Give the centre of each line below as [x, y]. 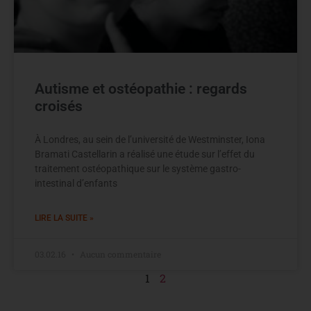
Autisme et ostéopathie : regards [141, 89]
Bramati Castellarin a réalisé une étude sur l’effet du [145, 154]
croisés [59, 107]
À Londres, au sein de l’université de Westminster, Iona [150, 140]
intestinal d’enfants [76, 184]
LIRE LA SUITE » [64, 218]
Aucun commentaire [119, 254]
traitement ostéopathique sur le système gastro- [138, 169]
